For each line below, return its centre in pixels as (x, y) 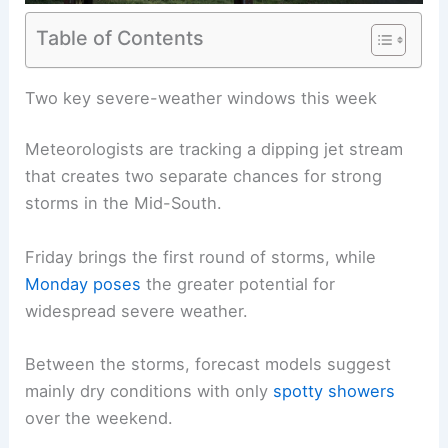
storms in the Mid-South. (124, 203)
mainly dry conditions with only (149, 390)
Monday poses (83, 283)
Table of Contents (120, 37)
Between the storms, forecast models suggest (208, 363)
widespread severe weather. (137, 310)
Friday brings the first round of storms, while (201, 256)
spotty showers (334, 390)
